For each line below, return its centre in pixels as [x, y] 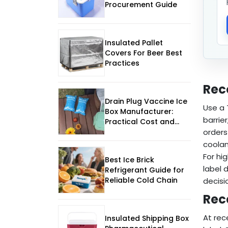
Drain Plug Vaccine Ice [146, 102]
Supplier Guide [132, 132]
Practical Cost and [140, 122]
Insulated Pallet [134, 43]
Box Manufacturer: [139, 112]
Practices [122, 63]
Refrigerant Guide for [145, 170]
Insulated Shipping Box [147, 219]
